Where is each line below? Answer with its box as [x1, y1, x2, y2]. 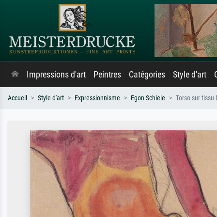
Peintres [93, 70, 121, 79]
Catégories [129, 70, 165, 79]
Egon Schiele [131, 94, 165, 102]
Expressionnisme [75, 94, 120, 102]
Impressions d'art [27, 70, 86, 79]
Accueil [8, 94, 27, 102]
